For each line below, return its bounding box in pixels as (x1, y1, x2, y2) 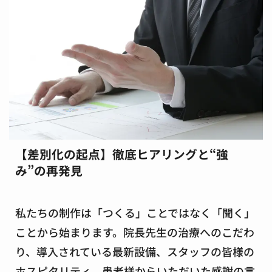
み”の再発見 (15, 161, 83, 180)
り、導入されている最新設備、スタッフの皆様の (15, 243, 254, 259)
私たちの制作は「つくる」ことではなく (15, 204, 211, 220)
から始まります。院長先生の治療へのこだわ (37, 223, 254, 240)
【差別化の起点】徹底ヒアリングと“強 (15, 145, 228, 163)
